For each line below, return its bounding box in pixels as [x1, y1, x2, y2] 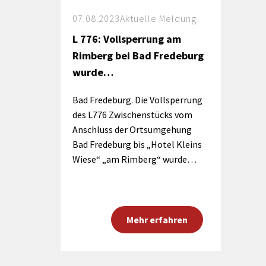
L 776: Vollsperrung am [72, 32, 181, 46]
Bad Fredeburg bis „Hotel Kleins [72, 138, 202, 150]
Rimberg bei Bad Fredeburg [72, 49, 204, 62]
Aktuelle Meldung [120, 12, 197, 24]
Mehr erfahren [126, 214, 188, 226]
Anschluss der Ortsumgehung [72, 123, 192, 135]
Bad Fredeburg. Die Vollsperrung [72, 94, 202, 106]
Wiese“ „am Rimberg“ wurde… [72, 153, 197, 165]
